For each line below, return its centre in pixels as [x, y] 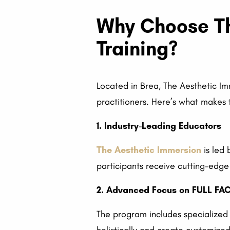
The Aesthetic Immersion [149, 150]
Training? [137, 49]
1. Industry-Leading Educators [159, 126]
